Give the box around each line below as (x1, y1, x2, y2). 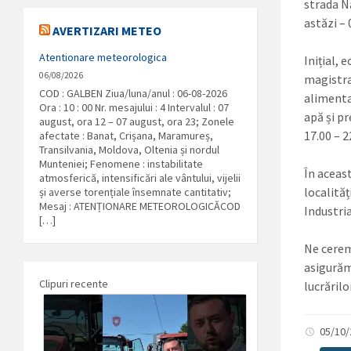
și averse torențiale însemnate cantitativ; (39, 185, 231, 199)
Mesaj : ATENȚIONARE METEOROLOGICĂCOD (39, 199, 241, 213)
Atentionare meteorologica (39, 50, 167, 64)
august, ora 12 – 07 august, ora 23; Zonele (39, 114, 234, 128)
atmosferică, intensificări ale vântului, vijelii (39, 171, 241, 185)
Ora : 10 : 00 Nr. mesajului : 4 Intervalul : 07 (39, 100, 229, 114)
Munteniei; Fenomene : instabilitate (39, 157, 203, 171)
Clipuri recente (39, 277, 108, 291)
